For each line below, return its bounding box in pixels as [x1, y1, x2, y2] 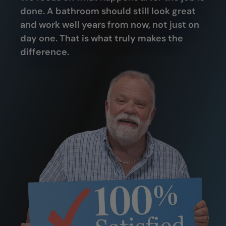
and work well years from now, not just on [20, 19, 199, 31]
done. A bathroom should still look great [20, 5, 196, 18]
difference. [20, 46, 69, 59]
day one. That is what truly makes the [20, 32, 183, 45]
